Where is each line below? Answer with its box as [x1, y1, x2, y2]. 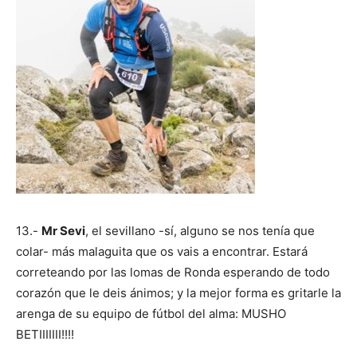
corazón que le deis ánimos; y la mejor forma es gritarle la [16, 284, 341, 300]
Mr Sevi [41, 222, 85, 238]
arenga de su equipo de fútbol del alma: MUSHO [16, 305, 286, 321]
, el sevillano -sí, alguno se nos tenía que [85, 222, 315, 238]
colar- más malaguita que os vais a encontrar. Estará [16, 243, 308, 259]
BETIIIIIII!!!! [16, 326, 74, 342]
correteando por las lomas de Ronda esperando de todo [16, 264, 330, 280]
